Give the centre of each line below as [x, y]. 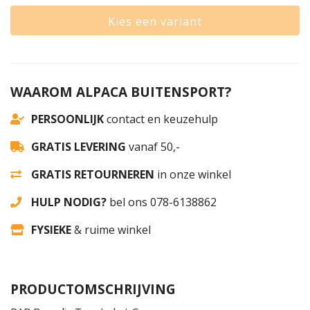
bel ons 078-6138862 [162, 202]
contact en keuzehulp [161, 119]
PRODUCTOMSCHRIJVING [93, 289]
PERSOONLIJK [67, 119]
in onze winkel [193, 174]
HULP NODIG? [69, 202]
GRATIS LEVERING [79, 147]
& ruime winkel [111, 230]
